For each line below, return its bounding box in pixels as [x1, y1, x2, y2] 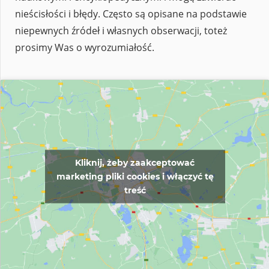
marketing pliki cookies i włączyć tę [56, 171, 214, 182]
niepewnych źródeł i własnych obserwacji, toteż [15, 24, 227, 38]
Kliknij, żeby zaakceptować [75, 157, 195, 168]
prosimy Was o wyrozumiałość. [15, 41, 154, 55]
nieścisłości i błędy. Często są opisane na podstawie [15, 7, 247, 21]
